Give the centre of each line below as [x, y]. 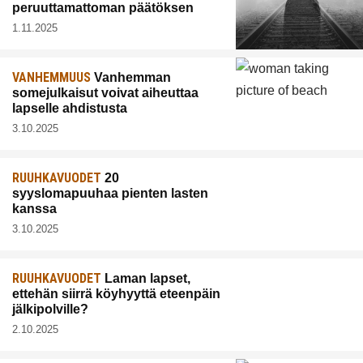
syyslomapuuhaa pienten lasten [110, 194]
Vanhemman [131, 78]
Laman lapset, [146, 279]
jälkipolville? [50, 310]
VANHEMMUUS [51, 78]
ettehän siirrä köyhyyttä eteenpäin [116, 294]
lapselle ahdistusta [70, 109]
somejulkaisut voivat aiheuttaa [105, 93]
